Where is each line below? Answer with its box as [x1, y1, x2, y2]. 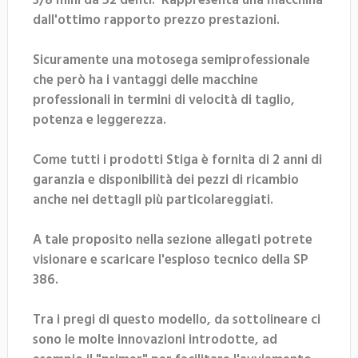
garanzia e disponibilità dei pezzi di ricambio [33, 169, 299, 191]
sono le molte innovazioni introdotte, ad [33, 328, 277, 351]
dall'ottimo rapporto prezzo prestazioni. [33, 9, 280, 31]
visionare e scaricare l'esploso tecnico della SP [33, 249, 308, 271]
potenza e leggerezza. [33, 109, 166, 131]
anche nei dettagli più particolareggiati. [33, 189, 273, 211]
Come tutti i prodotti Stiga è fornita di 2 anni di [33, 149, 322, 171]
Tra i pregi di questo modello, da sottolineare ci [33, 308, 320, 331]
